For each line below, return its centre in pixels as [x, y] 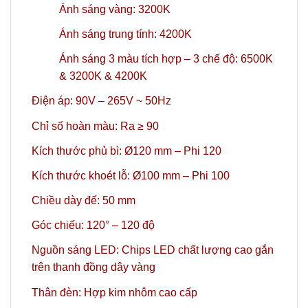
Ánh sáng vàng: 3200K [115, 9]
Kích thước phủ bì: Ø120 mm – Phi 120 [126, 151]
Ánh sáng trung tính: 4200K [125, 34]
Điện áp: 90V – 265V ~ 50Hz [101, 101]
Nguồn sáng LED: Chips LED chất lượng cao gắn [153, 250]
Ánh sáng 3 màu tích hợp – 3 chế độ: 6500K [166, 59]
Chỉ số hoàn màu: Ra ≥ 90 [95, 126]
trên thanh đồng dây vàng [93, 267]
